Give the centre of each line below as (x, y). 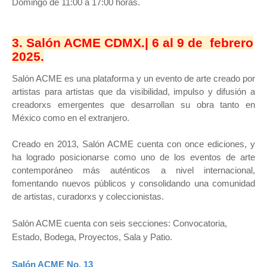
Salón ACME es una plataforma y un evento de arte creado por (133, 78)
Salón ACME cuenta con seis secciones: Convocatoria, (119, 223)
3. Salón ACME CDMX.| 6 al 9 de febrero (133, 43)
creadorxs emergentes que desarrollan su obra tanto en (133, 105)
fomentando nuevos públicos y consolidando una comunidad (133, 183)
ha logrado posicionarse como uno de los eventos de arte (133, 157)
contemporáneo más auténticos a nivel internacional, (133, 170)
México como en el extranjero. (71, 118)
